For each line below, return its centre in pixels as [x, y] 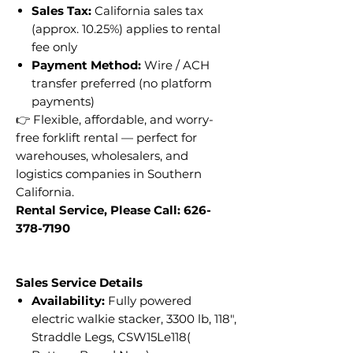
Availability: [68, 300]
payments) [63, 101]
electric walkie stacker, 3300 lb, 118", [134, 318]
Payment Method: [86, 65]
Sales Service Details [79, 282]
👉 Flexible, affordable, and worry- [115, 119]
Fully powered [148, 300]
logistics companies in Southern [109, 173]
